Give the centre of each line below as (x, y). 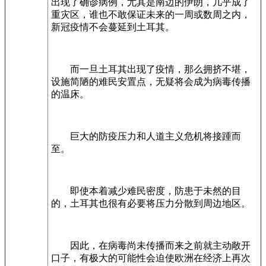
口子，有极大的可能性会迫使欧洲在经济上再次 (151, 258)
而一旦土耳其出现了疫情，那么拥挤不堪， (151, 69)
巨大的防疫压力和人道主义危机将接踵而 (146, 136)
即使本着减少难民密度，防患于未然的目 (146, 191)
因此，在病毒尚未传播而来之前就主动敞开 (151, 246)
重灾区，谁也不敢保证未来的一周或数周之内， (151, 15)
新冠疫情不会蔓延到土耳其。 (113, 27)
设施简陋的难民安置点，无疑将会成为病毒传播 (151, 82)
